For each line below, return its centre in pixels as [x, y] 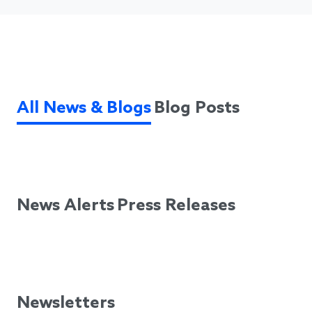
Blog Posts [197, 109]
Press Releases [176, 206]
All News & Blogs [84, 109]
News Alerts [65, 206]
